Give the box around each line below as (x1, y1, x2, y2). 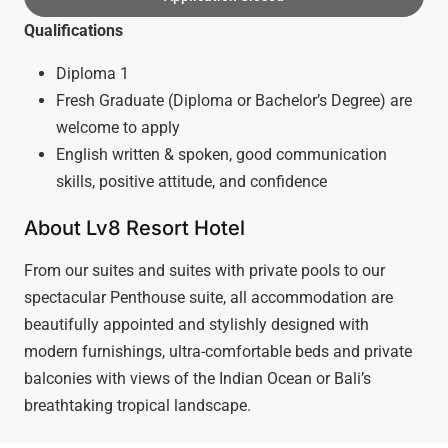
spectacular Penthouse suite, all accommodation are (24, 287, 393, 307)
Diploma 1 (56, 63, 129, 83)
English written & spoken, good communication (56, 144, 387, 164)
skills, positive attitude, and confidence (56, 171, 327, 191)
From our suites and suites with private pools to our (24, 260, 385, 280)
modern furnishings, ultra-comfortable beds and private (24, 341, 412, 361)
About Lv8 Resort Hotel (24, 215, 245, 240)
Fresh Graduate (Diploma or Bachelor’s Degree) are (56, 90, 412, 110)
